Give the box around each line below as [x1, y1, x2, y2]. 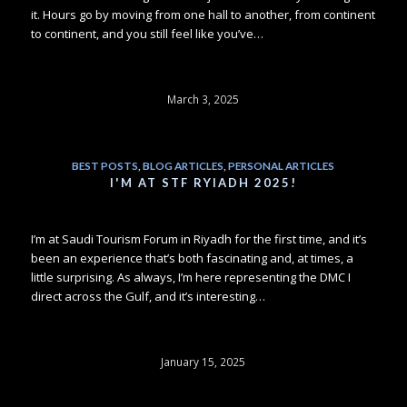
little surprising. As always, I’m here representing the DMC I [30, 268, 351, 285]
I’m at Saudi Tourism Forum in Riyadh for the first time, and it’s [30, 230, 367, 247]
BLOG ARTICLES [143, 158, 224, 172]
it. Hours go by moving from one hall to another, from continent [30, 5, 375, 23]
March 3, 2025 [167, 91, 240, 106]
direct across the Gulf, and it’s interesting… [30, 287, 265, 304]
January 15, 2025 [161, 353, 246, 369]
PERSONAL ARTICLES [228, 158, 335, 172]
